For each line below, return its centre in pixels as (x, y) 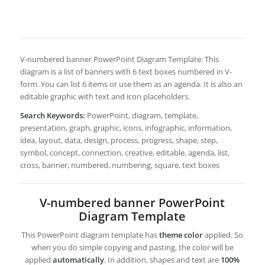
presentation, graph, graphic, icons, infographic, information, (126, 128)
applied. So (223, 235)
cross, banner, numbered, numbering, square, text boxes (119, 165)
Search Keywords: (52, 116)
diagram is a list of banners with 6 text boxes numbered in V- (126, 72)
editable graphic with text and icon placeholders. (105, 97)
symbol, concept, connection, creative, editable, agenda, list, (125, 153)
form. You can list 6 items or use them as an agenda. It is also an (131, 84)
